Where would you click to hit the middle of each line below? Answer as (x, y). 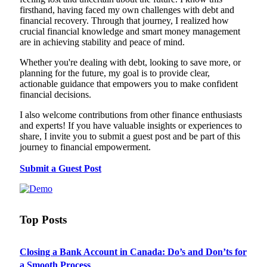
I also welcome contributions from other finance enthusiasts (131, 115)
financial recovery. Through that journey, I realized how (124, 21)
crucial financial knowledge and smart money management (130, 32)
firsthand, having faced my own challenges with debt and (127, 10)
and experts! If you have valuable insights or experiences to (131, 126)
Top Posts (43, 219)
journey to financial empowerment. (85, 147)
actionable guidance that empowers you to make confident (129, 84)
